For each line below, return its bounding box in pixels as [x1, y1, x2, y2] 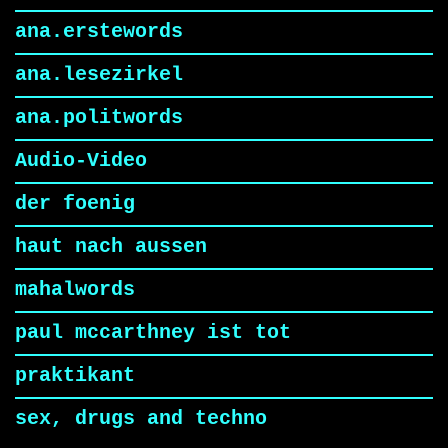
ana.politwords [15, 107, 195, 130]
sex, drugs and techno [15, 408, 279, 431]
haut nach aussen [15, 236, 219, 259]
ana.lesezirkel [15, 64, 195, 87]
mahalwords [15, 279, 147, 302]
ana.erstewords [15, 21, 195, 44]
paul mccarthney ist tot [15, 322, 303, 345]
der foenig [15, 193, 147, 216]
